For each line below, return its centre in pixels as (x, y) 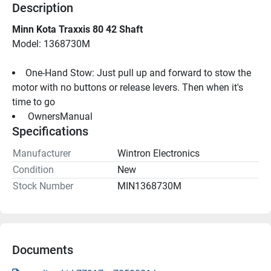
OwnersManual (60, 116)
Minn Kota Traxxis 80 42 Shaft (77, 29)
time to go (34, 102)
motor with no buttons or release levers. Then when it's (128, 87)
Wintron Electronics (158, 153)
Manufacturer (42, 153)
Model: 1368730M (51, 44)
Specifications (50, 131)
